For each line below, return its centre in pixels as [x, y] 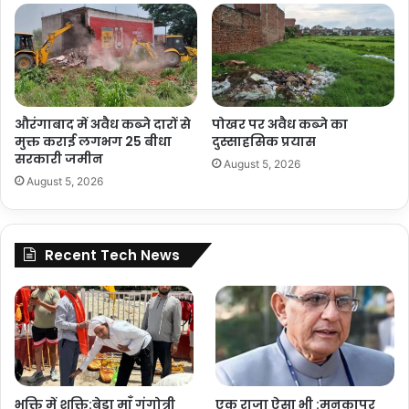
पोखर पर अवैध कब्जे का [280, 125]
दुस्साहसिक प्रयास [265, 142]
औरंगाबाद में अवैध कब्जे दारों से [103, 125]
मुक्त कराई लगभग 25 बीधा [93, 142]
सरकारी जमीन [60, 159]
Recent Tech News [112, 256]
